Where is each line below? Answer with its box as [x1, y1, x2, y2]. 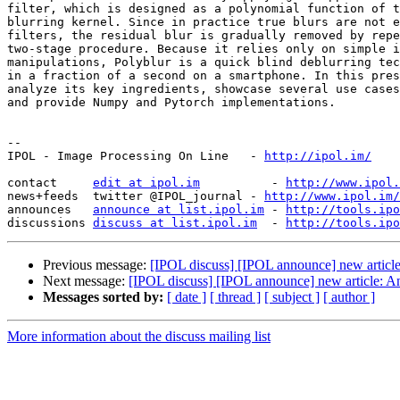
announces [7, 203, 93, 217]
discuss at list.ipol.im [93, 216, 257, 230]
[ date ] [167, 289, 206, 305]
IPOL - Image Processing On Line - [7, 149, 264, 163]
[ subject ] [264, 289, 320, 305]
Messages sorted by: [43, 289, 163, 305]
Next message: [43, 273, 129, 289]
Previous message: [43, 257, 150, 273]
